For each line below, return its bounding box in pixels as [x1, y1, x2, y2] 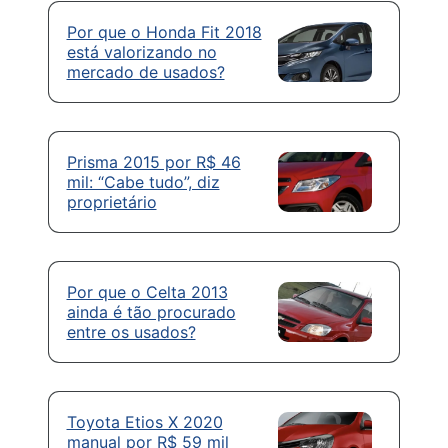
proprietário [66, 192, 157, 213]
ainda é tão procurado [66, 302, 236, 323]
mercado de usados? [66, 62, 225, 83]
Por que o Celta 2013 [66, 282, 228, 303]
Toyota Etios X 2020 [66, 412, 223, 433]
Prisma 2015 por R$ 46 [66, 152, 241, 173]
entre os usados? [66, 322, 196, 343]
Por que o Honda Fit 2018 [66, 22, 262, 43]
